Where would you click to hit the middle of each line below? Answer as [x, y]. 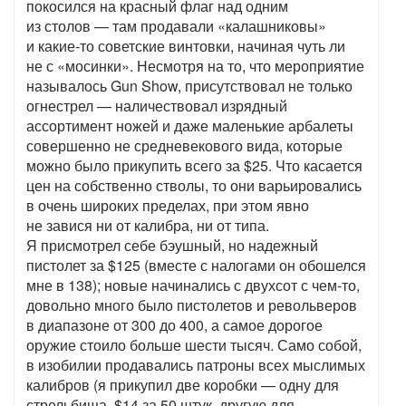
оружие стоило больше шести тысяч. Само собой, [194, 345]
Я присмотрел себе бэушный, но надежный [172, 246]
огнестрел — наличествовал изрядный [157, 106]
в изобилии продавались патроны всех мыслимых [196, 365]
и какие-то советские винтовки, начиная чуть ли [186, 46]
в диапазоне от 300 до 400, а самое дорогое [174, 325]
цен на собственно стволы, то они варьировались [194, 186]
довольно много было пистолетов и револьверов [192, 305]
